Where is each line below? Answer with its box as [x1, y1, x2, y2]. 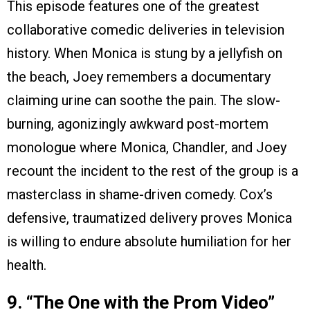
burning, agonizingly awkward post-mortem [7, 116, 268, 133]
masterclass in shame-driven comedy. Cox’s [7, 186, 273, 203]
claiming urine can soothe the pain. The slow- [7, 92, 280, 109]
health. [7, 257, 46, 274]
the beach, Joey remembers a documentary [7, 69, 271, 86]
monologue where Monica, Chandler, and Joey [7, 139, 286, 156]
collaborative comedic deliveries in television [7, 21, 284, 39]
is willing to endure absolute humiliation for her [7, 233, 291, 250]
